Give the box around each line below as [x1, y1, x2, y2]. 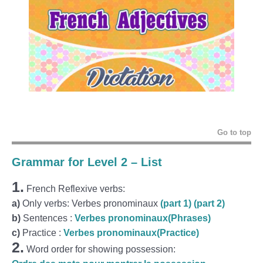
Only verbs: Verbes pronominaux [20, 198, 160, 208]
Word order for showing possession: [24, 244, 176, 254]
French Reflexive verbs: [24, 183, 125, 194]
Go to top [217, 127, 251, 137]
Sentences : [21, 213, 75, 223]
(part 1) [160, 198, 191, 208]
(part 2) [194, 198, 225, 208]
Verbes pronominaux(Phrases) [75, 213, 211, 223]
